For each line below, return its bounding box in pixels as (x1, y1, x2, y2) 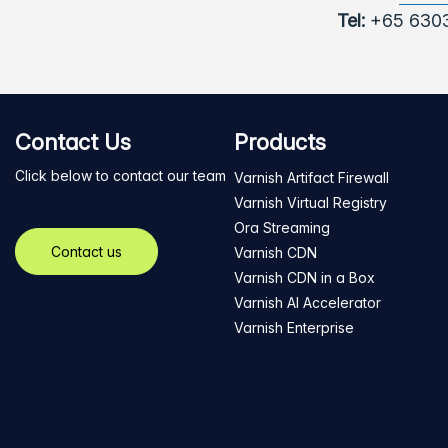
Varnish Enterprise (234, 319, 354, 336)
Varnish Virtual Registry (234, 194, 387, 211)
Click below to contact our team (15, 167, 226, 184)
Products (234, 129, 326, 155)
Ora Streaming (234, 219, 330, 236)
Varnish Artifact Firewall (234, 169, 389, 186)
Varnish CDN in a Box (234, 269, 375, 286)
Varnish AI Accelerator (234, 294, 381, 311)
